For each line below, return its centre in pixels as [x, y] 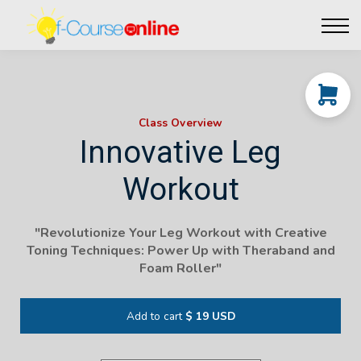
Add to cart [154, 317]
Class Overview [180, 123]
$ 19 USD [210, 317]
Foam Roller [178, 268]
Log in [180, 82]
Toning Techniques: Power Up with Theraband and [180, 250]
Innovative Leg [180, 151]
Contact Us [180, 58]
